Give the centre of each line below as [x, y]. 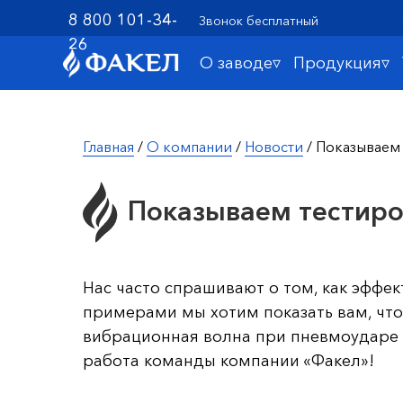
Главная [108, 147]
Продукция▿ [341, 63]
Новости [274, 147]
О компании [189, 147]
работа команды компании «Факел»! [228, 361]
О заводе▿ [240, 63]
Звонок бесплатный [259, 21]
